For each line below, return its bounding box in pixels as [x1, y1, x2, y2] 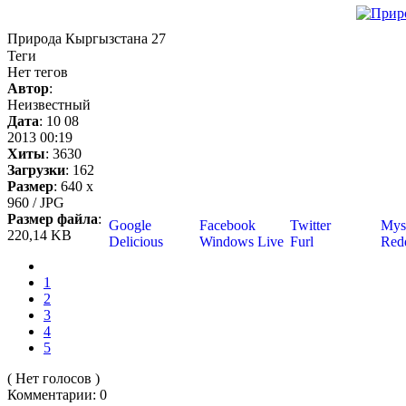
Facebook [196, 217, 256, 233]
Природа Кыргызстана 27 [7, 31, 166, 47]
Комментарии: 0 [7, 386, 107, 402]
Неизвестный [7, 96, 91, 112]
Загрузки [7, 161, 65, 178]
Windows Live [196, 233, 284, 249]
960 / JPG [7, 194, 64, 210]
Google [105, 217, 151, 233]
